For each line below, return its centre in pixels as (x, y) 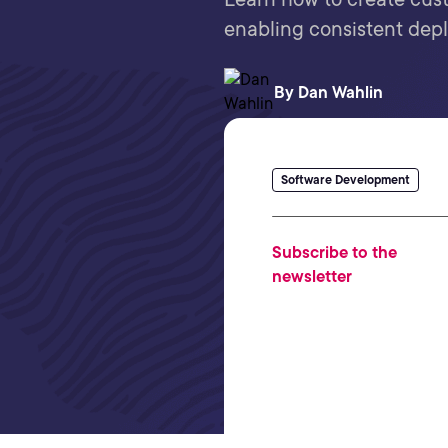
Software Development (345, 179)
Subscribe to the (334, 252)
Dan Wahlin (340, 92)
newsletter (312, 276)
